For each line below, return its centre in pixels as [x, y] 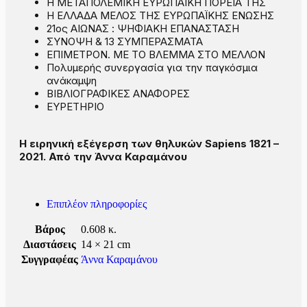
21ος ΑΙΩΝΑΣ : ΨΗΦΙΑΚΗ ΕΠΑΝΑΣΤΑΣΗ [143, 29]
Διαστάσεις [50, 244]
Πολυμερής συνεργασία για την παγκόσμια [152, 68]
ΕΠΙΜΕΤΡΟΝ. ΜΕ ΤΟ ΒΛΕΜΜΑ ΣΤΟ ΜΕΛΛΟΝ [156, 55]
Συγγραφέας [50, 259]
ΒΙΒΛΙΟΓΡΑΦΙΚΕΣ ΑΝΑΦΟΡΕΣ [118, 94]
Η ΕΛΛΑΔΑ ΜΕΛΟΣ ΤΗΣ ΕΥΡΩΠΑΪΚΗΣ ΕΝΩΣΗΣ [160, 16]
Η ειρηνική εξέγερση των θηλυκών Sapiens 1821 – [149, 144]
